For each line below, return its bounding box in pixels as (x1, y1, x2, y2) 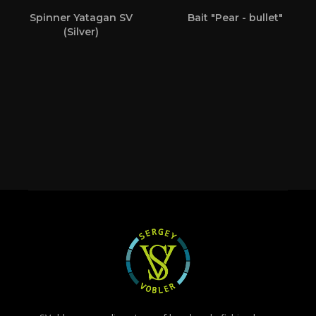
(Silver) (63, 25, 99, 39)
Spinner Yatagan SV (29, 11, 133, 25)
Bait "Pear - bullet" (188, 11, 283, 25)
